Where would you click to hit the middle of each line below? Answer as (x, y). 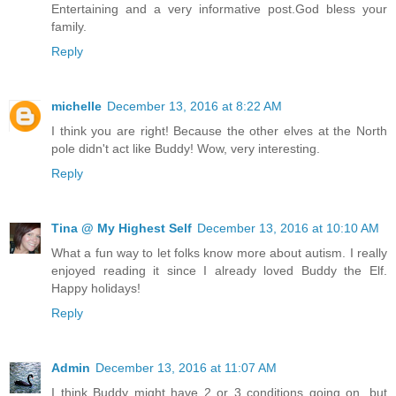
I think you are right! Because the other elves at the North (219, 131)
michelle (76, 107)
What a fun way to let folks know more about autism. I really (219, 253)
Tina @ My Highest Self (122, 228)
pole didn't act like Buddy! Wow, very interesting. (186, 149)
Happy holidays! (96, 289)
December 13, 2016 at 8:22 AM (194, 107)
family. (69, 27)
